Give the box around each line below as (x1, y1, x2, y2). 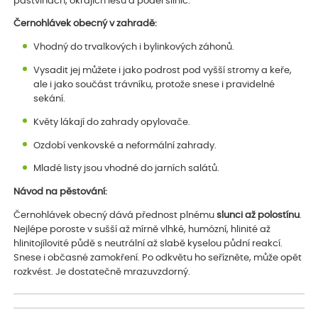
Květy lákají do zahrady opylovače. (33, 117, 191, 127)
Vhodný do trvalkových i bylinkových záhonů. (33, 43, 235, 53)
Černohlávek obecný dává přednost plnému (13, 210, 215, 220)
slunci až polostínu (214, 210, 300, 220)
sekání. (33, 94, 66, 104)
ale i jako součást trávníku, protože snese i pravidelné (33, 79, 275, 89)
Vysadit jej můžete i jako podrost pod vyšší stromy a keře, (33, 65, 292, 75)
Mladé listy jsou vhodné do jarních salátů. (33, 164, 220, 174)
